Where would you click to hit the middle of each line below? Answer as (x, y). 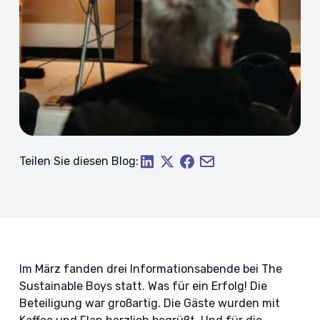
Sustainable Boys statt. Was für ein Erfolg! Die (143, 286)
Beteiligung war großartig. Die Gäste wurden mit (149, 303)
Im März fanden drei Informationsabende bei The (150, 269)
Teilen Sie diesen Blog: (79, 161)
